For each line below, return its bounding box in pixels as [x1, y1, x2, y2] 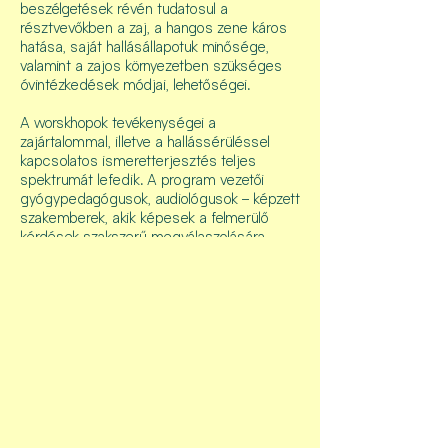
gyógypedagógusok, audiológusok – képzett [20, 189, 300, 208]
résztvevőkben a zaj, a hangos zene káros [20, 18, 287, 37]
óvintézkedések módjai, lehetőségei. [20, 75, 250, 94]
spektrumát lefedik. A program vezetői [20, 170, 264, 189]
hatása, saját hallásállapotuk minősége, [20, 37, 269, 56]
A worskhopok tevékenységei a [20, 113, 216, 132]
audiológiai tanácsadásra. [20, 246, 180, 265]
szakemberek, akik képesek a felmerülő [20, 208, 269, 227]
